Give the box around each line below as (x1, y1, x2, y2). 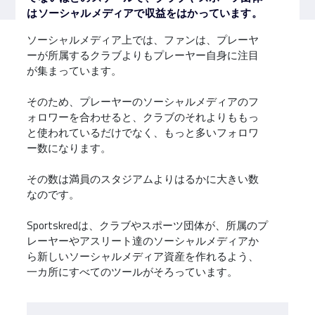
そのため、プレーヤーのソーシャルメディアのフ (27, 94, 259, 110)
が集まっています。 (27, 63, 122, 79)
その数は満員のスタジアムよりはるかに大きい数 (27, 171, 259, 187)
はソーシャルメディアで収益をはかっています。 (27, 5, 262, 21)
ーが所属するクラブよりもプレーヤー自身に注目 (27, 47, 259, 63)
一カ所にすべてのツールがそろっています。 (27, 264, 238, 280)
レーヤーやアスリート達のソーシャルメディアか (27, 233, 259, 249)
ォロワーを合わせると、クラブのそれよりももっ (27, 109, 259, 125)
